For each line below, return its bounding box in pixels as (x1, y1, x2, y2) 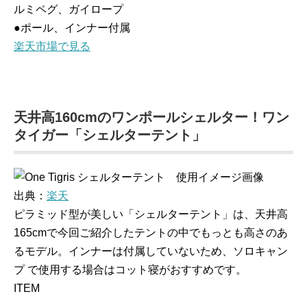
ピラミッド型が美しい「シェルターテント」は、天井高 (14, 208, 288, 220)
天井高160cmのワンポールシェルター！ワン (14, 110, 289, 125)
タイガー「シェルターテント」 (14, 127, 206, 143)
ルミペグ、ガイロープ (14, 3, 123, 15)
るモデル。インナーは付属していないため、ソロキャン (14, 245, 288, 257)
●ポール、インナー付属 (14, 22, 130, 34)
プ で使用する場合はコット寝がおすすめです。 (14, 264, 247, 275)
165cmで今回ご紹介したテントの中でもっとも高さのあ (14, 227, 288, 238)
